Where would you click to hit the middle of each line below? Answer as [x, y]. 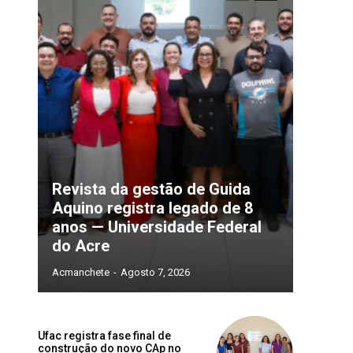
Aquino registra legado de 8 [152, 208]
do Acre [81, 246]
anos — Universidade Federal [157, 227]
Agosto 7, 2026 [155, 273]
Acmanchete [81, 273]
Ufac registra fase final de [104, 335]
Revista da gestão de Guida [151, 190]
